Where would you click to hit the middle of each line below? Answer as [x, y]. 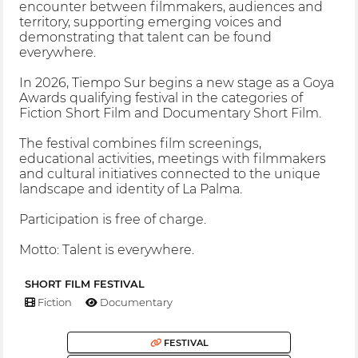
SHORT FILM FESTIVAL [84, 284]
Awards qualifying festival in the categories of [161, 98]
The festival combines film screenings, [141, 144]
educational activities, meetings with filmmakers [173, 159]
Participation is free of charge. [113, 220]
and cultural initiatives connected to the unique [170, 174]
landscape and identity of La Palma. [131, 189]
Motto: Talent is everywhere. [107, 250]
